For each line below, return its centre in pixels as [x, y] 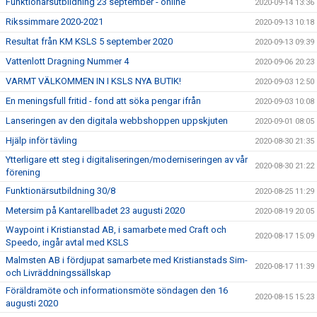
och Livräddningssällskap [58, 273]
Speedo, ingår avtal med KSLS [67, 242]
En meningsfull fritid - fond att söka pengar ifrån [103, 101]
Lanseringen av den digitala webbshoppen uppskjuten [117, 121]
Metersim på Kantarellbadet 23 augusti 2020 [95, 211]
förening [23, 172]
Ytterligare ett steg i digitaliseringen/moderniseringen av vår [127, 160]
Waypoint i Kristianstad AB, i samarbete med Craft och [116, 230]
